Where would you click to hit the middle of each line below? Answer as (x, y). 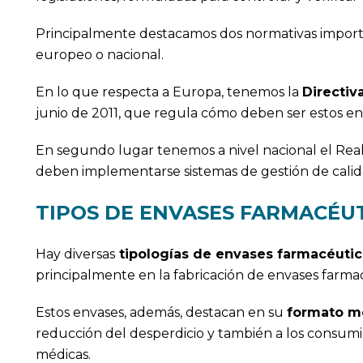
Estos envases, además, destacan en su (161, 312)
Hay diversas (75, 254)
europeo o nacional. (99, 54)
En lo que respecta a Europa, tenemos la (169, 92)
